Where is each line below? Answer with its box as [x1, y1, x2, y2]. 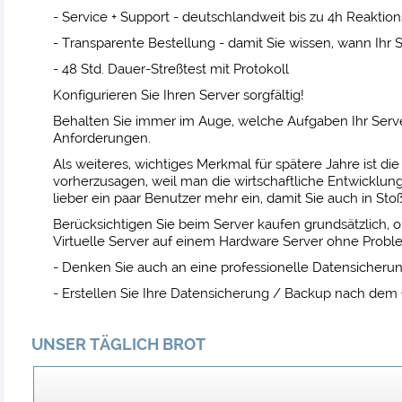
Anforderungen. [52, 130, 151, 147]
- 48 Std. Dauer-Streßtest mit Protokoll [52, 61, 289, 78]
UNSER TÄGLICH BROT [31, 335, 205, 354]
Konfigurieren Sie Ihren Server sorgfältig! [52, 87, 304, 104]
